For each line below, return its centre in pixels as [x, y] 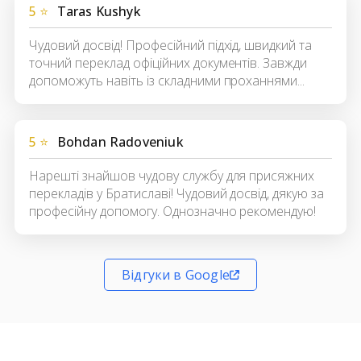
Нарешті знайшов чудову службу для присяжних [172, 176]
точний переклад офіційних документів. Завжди [168, 63]
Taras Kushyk [99, 12]
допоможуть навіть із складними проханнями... [167, 81]
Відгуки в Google [176, 275]
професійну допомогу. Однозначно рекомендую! [173, 212]
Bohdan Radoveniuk [120, 142]
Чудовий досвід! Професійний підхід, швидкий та [171, 46]
